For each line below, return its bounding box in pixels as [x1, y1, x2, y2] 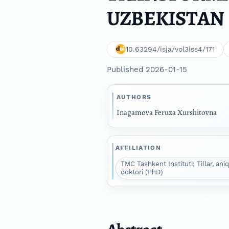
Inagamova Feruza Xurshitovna [116, 107, 217, 118]
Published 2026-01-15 [107, 65, 187, 75]
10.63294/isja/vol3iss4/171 [126, 45, 215, 54]
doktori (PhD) [121, 168, 164, 176]
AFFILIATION [116, 144, 162, 152]
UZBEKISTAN [107, 4, 224, 32]
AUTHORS [116, 93, 152, 101]
